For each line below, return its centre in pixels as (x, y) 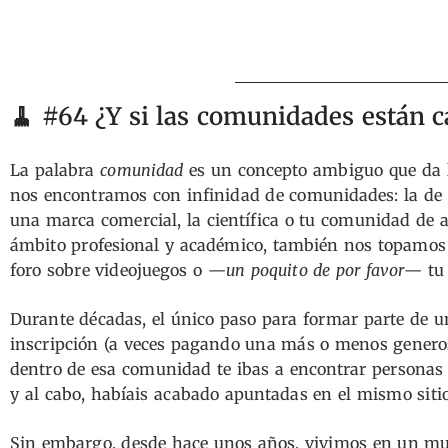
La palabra (55, 170)
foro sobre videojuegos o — (118, 270)
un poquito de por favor (315, 270)
